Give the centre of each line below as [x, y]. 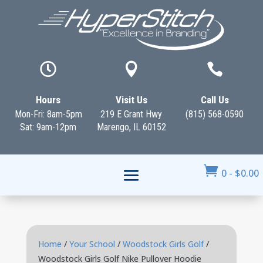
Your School [92, 244]
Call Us [215, 100]
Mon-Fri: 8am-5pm [48, 114]
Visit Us [131, 100]
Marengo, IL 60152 [131, 127]
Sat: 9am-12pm [48, 127]
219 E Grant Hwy [131, 114]
